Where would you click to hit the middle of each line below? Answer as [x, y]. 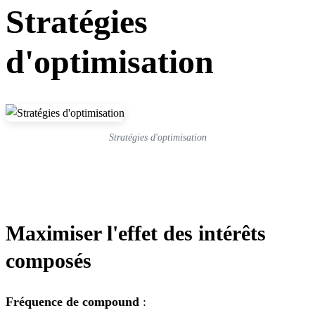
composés [49, 260]
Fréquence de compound [72, 301]
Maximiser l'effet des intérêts [136, 233]
